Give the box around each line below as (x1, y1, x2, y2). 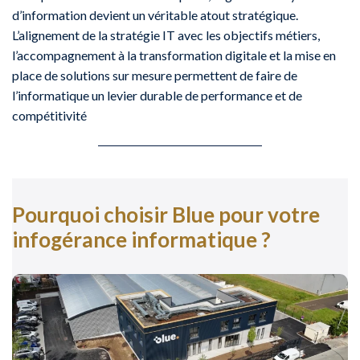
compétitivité (12, 108, 87, 124)
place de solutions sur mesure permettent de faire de (12, 67, 297, 84)
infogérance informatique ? (12, 226, 271, 252)
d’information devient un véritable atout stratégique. (12, 7, 298, 23)
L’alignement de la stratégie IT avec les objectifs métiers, (12, 27, 320, 43)
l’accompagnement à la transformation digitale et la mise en (12, 47, 336, 63)
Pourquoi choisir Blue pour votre (12, 201, 320, 227)
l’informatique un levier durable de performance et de (12, 88, 302, 104)
